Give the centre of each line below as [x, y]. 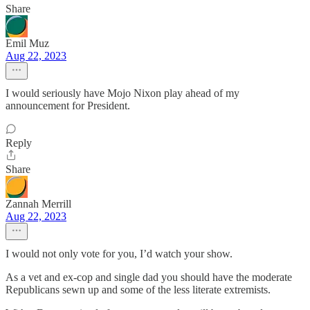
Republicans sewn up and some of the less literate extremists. [138, 290]
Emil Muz [27, 43]
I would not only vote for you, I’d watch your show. [119, 254]
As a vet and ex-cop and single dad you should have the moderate [149, 277]
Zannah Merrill [38, 204]
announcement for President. [68, 106]
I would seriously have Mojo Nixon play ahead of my [122, 93]
